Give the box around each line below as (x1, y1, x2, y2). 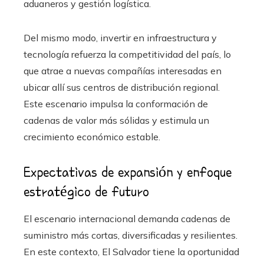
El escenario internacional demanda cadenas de (24, 212, 230, 225)
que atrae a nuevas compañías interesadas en (24, 64, 222, 77)
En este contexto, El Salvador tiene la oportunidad (24, 245, 239, 258)
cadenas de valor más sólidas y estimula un (24, 114, 209, 126)
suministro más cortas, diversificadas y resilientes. (24, 229, 237, 241)
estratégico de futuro (24, 183, 149, 199)
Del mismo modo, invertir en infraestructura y (24, 31, 217, 44)
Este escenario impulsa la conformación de (24, 97, 208, 110)
